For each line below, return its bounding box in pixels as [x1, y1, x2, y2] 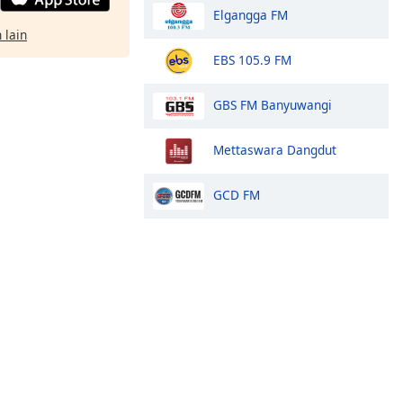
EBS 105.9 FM [213, 50, 291, 68]
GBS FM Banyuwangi [213, 95, 332, 113]
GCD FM [213, 185, 260, 203]
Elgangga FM [213, 5, 288, 23]
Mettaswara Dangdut [213, 140, 336, 158]
